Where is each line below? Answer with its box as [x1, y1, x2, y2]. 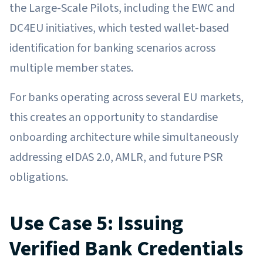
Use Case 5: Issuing [9, 208, 183, 238]
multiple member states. [9, 59, 133, 76]
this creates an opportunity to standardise [9, 109, 218, 126]
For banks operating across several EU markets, [9, 89, 244, 106]
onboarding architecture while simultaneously [9, 129, 238, 146]
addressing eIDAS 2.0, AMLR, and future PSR [9, 149, 223, 166]
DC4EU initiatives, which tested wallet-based [9, 19, 229, 36]
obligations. [9, 168, 68, 186]
